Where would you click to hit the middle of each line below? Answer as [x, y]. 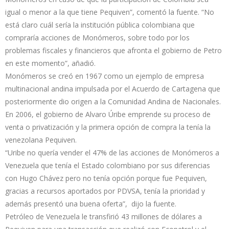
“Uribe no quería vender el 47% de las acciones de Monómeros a [112, 152]
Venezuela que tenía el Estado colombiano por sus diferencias [108, 165]
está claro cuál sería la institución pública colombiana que [100, 25]
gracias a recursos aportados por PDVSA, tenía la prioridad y [105, 191]
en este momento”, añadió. [50, 63]
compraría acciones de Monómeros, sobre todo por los [97, 37]
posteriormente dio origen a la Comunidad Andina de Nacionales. [113, 101]
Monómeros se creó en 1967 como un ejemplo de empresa [105, 76]
